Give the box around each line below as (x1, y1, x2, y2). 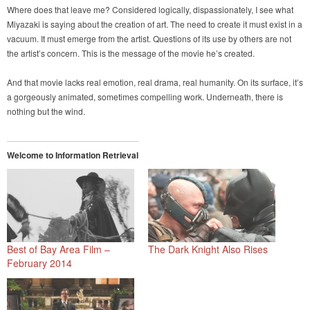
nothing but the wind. (7, 105, 85, 118)
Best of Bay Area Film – (7, 241, 110, 256)
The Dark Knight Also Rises (148, 241, 268, 256)
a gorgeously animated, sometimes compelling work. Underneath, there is (7, 91, 283, 103)
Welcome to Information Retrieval (7, 149, 138, 162)
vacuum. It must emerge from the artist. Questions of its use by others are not (7, 33, 291, 45)
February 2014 (7, 255, 72, 270)
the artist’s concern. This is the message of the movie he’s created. (7, 47, 255, 60)
